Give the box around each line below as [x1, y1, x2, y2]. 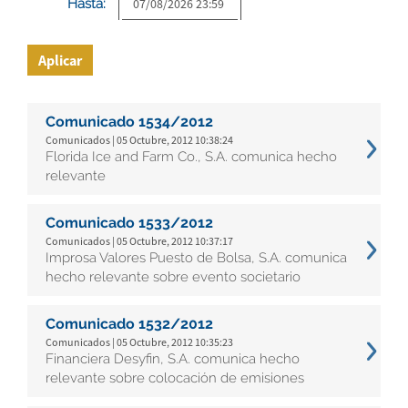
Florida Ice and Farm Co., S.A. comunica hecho [46, 148, 337, 165]
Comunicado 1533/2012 [46, 214, 213, 231]
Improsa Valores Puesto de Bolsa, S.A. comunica [46, 250, 347, 266]
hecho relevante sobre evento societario [46, 269, 301, 285]
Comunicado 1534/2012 [46, 113, 213, 130]
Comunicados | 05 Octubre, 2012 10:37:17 [46, 234, 233, 248]
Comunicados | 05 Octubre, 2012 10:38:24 [46, 133, 233, 147]
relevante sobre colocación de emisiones [46, 370, 304, 386]
